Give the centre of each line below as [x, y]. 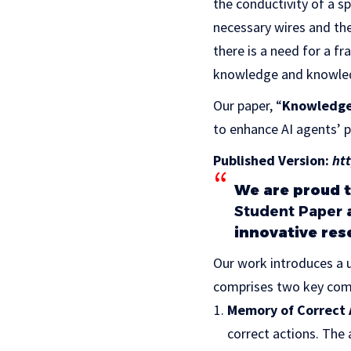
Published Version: [271, 160]
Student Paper [288, 211]
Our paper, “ [248, 105]
